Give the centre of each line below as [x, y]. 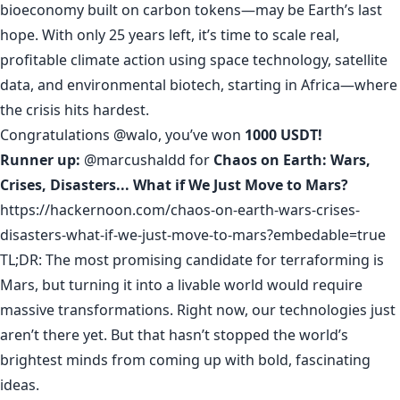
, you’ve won [201, 135]
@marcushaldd [135, 160]
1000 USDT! [283, 135]
